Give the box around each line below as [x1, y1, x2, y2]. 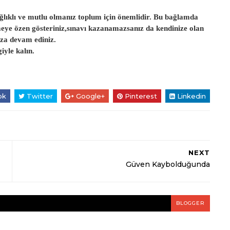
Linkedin [175, 92, 206, 100]
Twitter [25, 92, 53, 100]
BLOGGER [176, 200, 205, 206]
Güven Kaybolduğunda [126, 160, 210, 169]
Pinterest [123, 92, 157, 100]
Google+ [74, 92, 105, 100]
